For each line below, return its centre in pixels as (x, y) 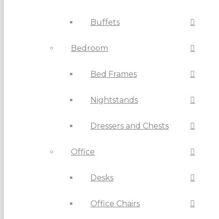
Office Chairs (115, 204)
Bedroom (89, 48)
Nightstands (114, 100)
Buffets (105, 22)
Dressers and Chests (130, 126)
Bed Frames (114, 74)
